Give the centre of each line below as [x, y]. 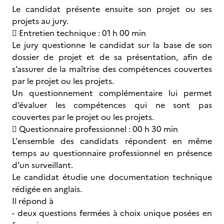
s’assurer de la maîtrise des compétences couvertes [112, 69]
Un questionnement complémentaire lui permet [112, 93]
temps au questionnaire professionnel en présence [112, 153]
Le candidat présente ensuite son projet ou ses [112, 9]
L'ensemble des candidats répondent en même [112, 141]
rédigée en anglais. [47, 189]
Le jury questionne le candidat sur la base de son [112, 45]
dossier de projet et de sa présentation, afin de [112, 57]
